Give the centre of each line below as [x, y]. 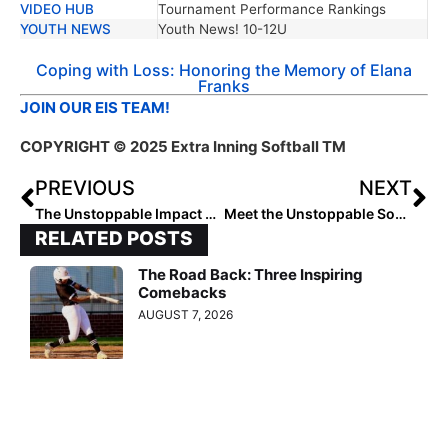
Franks [224, 86]
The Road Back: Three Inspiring [251, 275]
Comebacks [182, 293]
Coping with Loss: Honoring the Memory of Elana [224, 70]
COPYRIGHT [65, 146]
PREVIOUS [85, 188]
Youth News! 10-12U [223, 28]
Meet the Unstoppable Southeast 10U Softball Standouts [400, 214]
